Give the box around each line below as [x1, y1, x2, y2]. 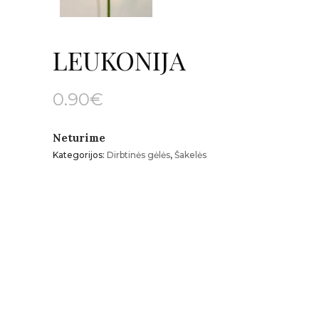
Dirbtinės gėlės [107, 149, 170, 160]
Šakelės [174, 149, 206, 160]
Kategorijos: [53, 149, 107, 160]
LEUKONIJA [53, 42, 186, 77]
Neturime [53, 130, 105, 145]
